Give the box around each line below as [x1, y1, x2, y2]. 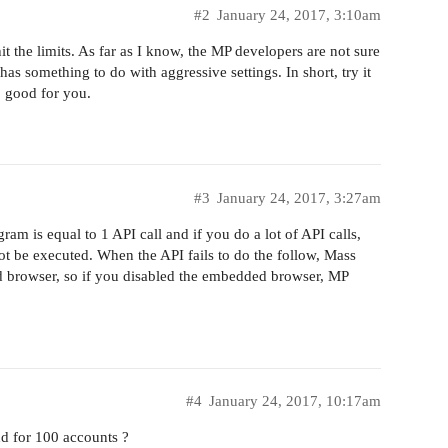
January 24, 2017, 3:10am [217, 7, 381, 24]
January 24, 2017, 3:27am [217, 189, 381, 206]
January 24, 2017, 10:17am [209, 393, 381, 410]
